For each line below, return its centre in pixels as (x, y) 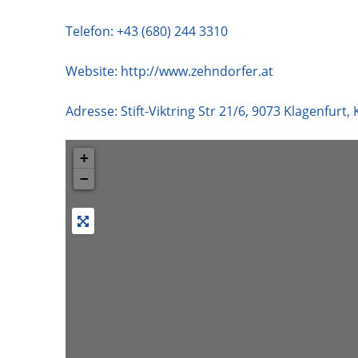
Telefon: (91, 31)
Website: (93, 71)
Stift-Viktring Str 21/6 (183, 111)
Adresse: (93, 111)
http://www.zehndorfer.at (197, 71)
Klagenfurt (315, 111)
